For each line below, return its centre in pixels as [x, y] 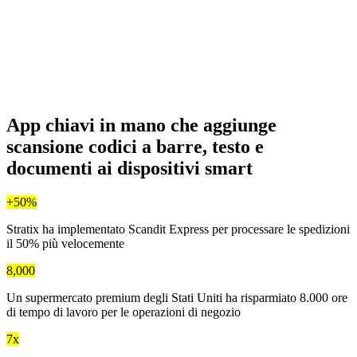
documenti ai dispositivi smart [129, 169]
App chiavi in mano [86, 126]
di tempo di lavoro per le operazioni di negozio [124, 312]
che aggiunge [221, 126]
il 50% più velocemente [65, 244]
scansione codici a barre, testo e [135, 147]
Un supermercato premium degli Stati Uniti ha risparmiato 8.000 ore [177, 298]
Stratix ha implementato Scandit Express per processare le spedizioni [178, 229]
